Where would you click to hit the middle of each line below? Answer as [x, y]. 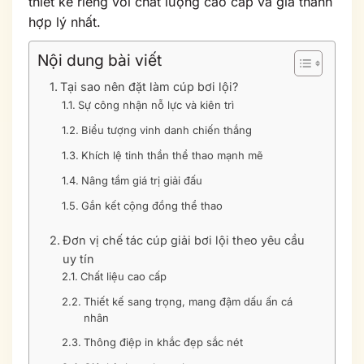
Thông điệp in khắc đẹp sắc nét [163, 342]
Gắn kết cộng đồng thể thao [152, 206]
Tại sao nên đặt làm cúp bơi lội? [149, 87]
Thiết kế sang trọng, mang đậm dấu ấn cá [188, 301]
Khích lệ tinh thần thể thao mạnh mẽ [172, 155]
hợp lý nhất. [65, 22]
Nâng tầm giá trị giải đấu [141, 180]
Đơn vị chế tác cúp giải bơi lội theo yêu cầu [183, 240]
